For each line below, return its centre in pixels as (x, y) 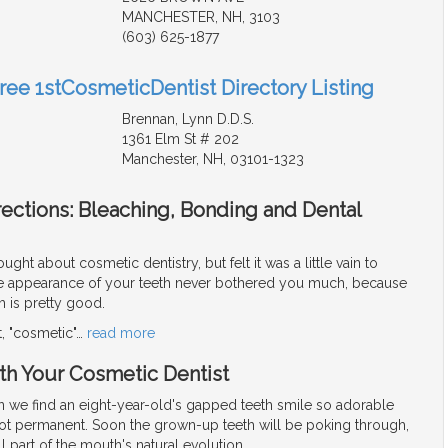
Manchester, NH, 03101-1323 (212, 159)
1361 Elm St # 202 (180, 139)
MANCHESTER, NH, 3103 (200, 17)
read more (121, 333)
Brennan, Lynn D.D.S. (187, 119)
